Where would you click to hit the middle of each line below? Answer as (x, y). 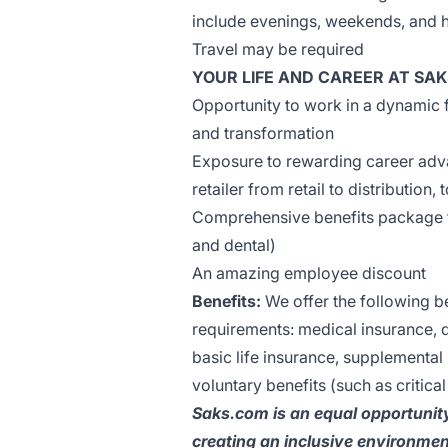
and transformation (265, 133)
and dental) (234, 245)
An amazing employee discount (309, 273)
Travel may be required (278, 49)
